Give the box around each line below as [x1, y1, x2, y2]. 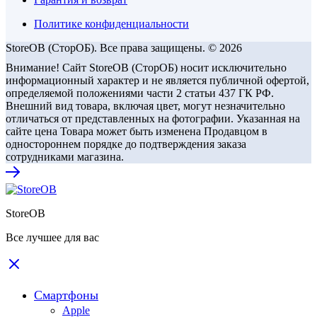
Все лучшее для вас [6, 231, 99, 243]
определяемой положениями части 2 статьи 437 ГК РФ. [6, 87, 274, 99]
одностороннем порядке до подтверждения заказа [6, 138, 246, 150]
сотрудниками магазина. [6, 151, 124, 163]
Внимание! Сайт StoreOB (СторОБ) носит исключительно [6, 62, 287, 74]
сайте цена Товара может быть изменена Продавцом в [6, 125, 267, 137]
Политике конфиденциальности [34, 18, 189, 30]
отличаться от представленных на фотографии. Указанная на [6, 113, 300, 125]
